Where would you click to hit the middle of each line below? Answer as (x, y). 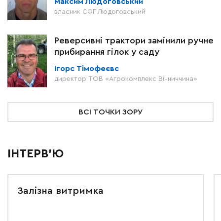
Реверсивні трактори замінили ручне (134, 40)
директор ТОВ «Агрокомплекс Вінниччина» (126, 79)
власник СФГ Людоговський (100, 12)
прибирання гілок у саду (107, 52)
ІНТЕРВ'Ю (36, 154)
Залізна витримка (60, 191)
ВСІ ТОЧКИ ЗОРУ (110, 112)
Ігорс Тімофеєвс (87, 69)
